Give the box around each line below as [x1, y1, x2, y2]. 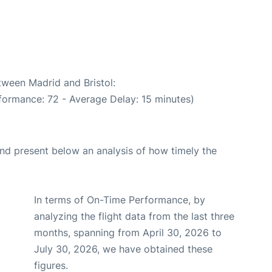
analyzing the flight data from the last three [34, 209, 234, 222]
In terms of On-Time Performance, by [34, 193, 205, 206]
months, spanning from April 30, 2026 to [34, 226, 222, 239]
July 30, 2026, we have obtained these [34, 242, 212, 255]
